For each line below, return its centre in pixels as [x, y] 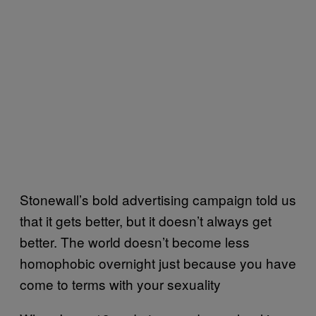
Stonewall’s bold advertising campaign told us [158, 199]
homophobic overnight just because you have [158, 262]
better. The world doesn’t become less [135, 241]
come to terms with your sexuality [120, 284]
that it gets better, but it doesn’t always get [146, 220]
